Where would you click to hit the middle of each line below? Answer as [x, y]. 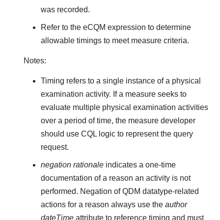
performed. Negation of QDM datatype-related [120, 192]
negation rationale [72, 165]
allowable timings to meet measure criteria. [115, 40]
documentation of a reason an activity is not [115, 178]
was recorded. [65, 9]
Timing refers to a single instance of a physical [121, 81]
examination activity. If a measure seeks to [113, 94]
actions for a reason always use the [103, 205]
